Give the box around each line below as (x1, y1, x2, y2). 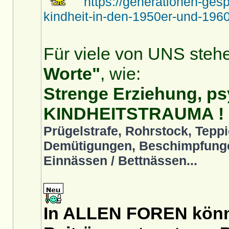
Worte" (43, 64, 100, 83)
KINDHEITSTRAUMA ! (43, 104, 224, 123)
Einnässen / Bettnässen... (43, 153, 197, 168)
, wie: (100, 64, 141, 83)
